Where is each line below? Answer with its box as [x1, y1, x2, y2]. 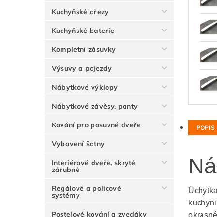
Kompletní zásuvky [51, 45, 116, 54]
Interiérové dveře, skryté [51, 158, 136, 168]
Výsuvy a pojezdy [51, 64, 112, 73]
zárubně [51, 165, 80, 174]
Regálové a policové [51, 184, 121, 193]
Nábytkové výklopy [51, 83, 118, 92]
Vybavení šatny [51, 139, 105, 149]
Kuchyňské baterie [51, 26, 115, 35]
